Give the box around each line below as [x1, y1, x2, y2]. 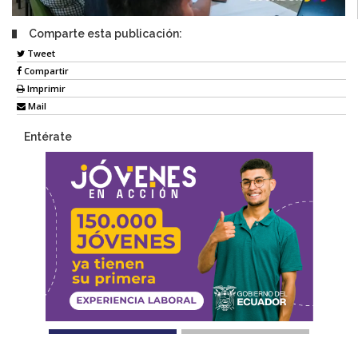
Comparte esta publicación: [29, 26, 182, 40]
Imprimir [25, 82, 66, 95]
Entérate [24, 130, 72, 144]
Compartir [22, 65, 69, 78]
